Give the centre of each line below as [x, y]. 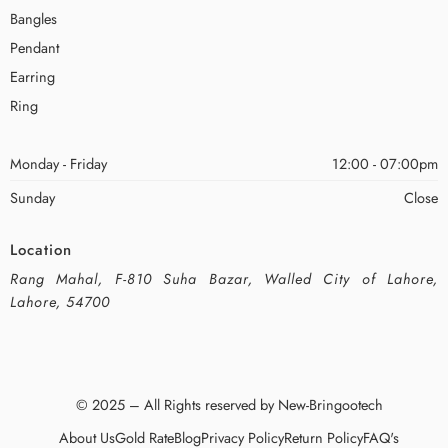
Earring [32, 77]
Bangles [33, 19]
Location [41, 250]
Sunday [32, 198]
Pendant [34, 48]
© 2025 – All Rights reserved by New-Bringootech [229, 404]
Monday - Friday [58, 164]
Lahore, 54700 [60, 301]
